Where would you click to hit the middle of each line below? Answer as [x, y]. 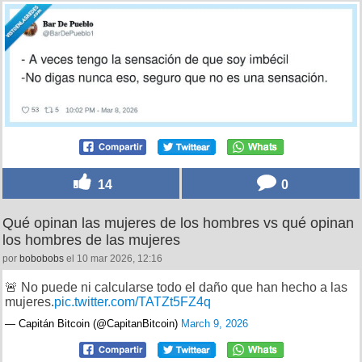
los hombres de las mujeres [91, 240]
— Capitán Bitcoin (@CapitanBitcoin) [93, 323]
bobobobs [42, 258]
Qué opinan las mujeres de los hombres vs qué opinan [178, 223]
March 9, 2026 [215, 323]
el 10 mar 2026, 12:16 [113, 258]
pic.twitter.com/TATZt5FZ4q [133, 301]
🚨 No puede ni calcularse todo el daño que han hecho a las [176, 287]
